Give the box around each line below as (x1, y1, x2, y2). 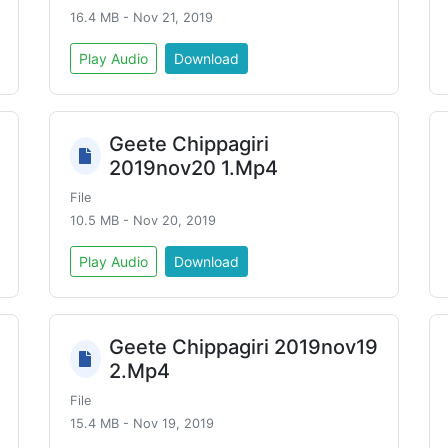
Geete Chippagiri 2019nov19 (108, 335, 378, 359)
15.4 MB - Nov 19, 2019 (70, 416, 214, 431)
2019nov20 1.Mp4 (108, 156, 278, 180)
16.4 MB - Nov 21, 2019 (70, 10, 213, 25)
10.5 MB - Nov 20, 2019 (70, 213, 216, 228)
